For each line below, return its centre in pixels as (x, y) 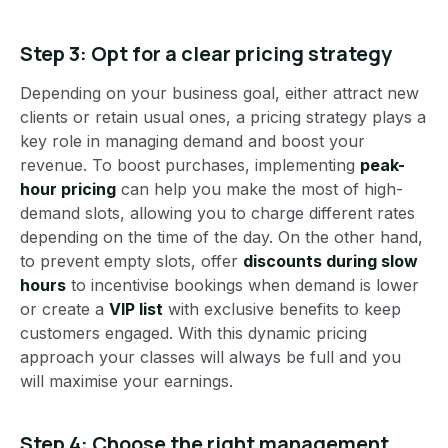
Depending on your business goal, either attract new (219, 93)
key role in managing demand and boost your (192, 141)
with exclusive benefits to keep (282, 309)
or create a (64, 309)
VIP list (136, 309)
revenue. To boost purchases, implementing (190, 165)
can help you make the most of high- (259, 189)
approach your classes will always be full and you (210, 357)
